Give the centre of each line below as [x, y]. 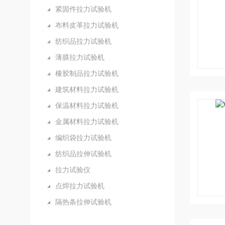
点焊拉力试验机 [80, 186]
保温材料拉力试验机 [87, 105]
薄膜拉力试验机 [80, 57]
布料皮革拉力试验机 [87, 25]
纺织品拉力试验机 [83, 41]
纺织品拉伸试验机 [83, 154]
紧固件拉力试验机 [83, 9]
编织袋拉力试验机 [83, 138]
